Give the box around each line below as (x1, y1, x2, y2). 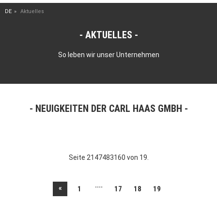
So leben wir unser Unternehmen (58, 51, 159, 59)
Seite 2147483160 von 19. (68, 154, 149, 161)
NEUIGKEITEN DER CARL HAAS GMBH (35, 103, 182, 114)
